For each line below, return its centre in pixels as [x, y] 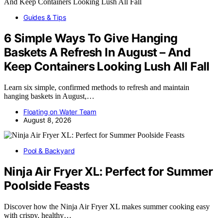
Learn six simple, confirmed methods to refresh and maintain [97, 87]
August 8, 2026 [47, 120]
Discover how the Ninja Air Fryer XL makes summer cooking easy [107, 206]
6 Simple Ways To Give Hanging [91, 38]
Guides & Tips [45, 18]
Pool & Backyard [49, 150]
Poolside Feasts [46, 185]
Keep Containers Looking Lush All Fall [107, 66]
